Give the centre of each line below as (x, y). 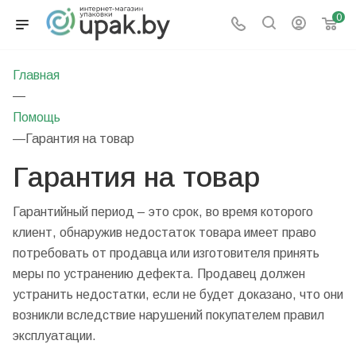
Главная (36, 75)
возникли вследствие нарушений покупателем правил (168, 315)
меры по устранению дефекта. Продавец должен (159, 274)
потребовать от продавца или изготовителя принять (166, 253)
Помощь (37, 117)
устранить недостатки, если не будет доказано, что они (178, 294)
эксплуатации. (54, 336)
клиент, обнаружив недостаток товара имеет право (164, 232)
